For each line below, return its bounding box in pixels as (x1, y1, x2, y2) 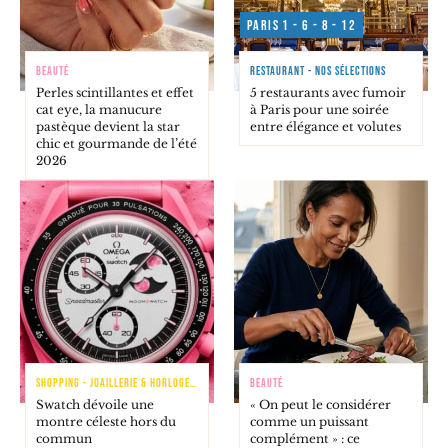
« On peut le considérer (250, 397, 391, 413)
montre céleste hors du (36, 414, 176, 430)
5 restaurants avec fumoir (250, 85, 406, 101)
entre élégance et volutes (250, 119, 401, 135)
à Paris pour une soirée (250, 102, 389, 118)
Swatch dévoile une (36, 397, 154, 413)
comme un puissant (250, 414, 369, 430)
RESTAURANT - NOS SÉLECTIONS (250, 64, 386, 80)
